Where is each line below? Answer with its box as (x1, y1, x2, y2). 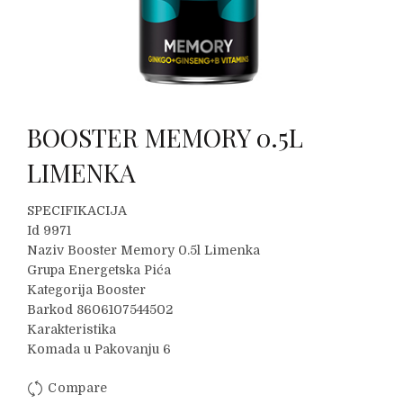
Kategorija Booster (27, 282, 146, 297)
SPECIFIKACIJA (27, 203, 127, 218)
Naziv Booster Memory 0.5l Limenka (27, 243, 260, 257)
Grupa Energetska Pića (27, 263, 171, 277)
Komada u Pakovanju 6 (27, 342, 171, 356)
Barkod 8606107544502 (27, 302, 173, 317)
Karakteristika (27, 322, 116, 336)
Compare (48, 381, 108, 396)
